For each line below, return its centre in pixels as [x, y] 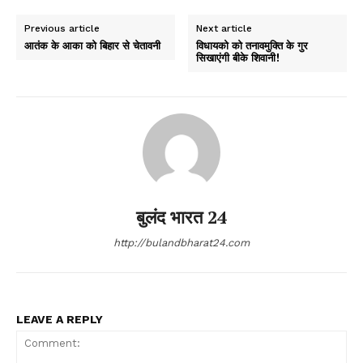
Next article [224, 29]
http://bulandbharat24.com [181, 243]
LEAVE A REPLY [60, 320]
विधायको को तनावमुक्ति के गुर [252, 46]
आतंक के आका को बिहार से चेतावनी [92, 46]
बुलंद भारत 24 [181, 217]
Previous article [62, 29]
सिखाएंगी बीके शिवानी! [238, 58]
